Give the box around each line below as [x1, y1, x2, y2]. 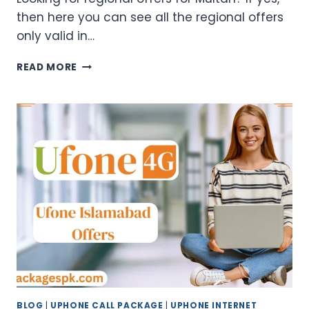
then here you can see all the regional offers [17, 9, 283, 26]
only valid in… [17, 28, 94, 45]
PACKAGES [77, 173, 134, 187]
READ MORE [17, 61, 78, 74]
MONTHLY [77, 159, 128, 172]
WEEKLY [77, 130, 119, 143]
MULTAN [77, 72, 121, 86]
